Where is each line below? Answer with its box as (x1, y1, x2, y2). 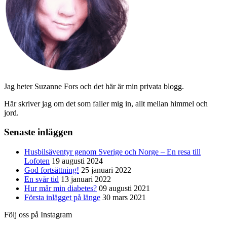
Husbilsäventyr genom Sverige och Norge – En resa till (24, 147, 201, 156)
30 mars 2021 (102, 193, 146, 202)
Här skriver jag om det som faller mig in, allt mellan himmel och (4, 99, 208, 108)
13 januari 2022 (61, 175, 111, 183)
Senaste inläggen (4, 127, 73, 138)
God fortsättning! (24, 166, 79, 174)
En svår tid (24, 175, 59, 183)
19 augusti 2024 (52, 157, 103, 165)
